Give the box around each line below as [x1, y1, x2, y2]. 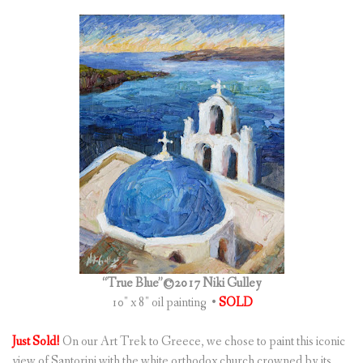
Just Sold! [12, 333, 62, 351]
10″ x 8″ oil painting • [110, 294, 219, 312]
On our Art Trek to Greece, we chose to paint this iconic [62, 333, 345, 351]
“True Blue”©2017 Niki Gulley [101, 275, 262, 293]
